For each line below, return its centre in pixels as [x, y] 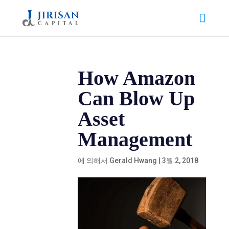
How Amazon [137, 78]
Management [135, 139]
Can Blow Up [136, 98]
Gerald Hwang [133, 161]
